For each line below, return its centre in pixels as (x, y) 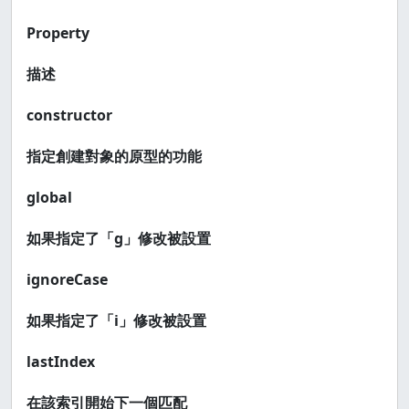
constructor (69, 115)
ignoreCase (67, 279)
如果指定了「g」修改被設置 (119, 238)
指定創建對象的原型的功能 (114, 156)
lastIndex (61, 362)
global (49, 197)
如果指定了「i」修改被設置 (116, 320)
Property (58, 33)
